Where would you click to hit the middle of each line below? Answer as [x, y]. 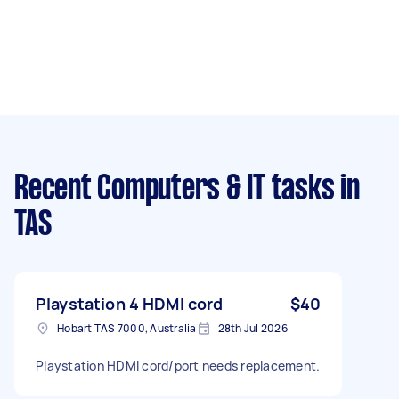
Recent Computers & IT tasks [175, 189]
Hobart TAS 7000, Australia [127, 328]
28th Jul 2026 [252, 328]
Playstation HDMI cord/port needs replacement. [178, 365]
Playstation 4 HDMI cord [130, 303]
